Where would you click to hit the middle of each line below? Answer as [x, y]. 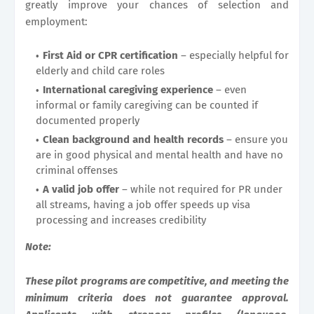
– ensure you [257, 139]
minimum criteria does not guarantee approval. [157, 298]
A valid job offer [81, 189]
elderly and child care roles [100, 70]
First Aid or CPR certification [112, 55]
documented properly [88, 120]
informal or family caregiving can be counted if [147, 105]
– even [231, 89]
